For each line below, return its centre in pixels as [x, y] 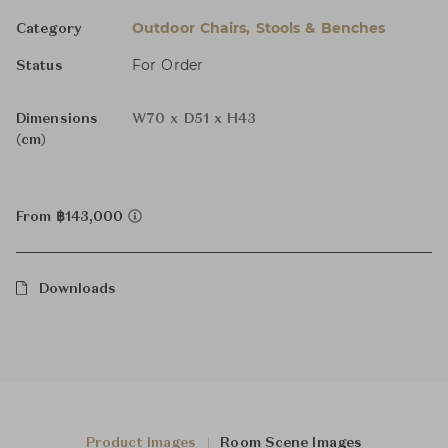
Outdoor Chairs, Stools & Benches [259, 28]
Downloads [77, 289]
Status [39, 66]
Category [49, 29]
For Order [167, 65]
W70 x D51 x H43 [194, 119]
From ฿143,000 [72, 217]
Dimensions [57, 119]
